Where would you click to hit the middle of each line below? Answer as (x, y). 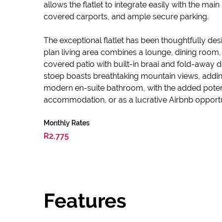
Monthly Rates (67, 123)
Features (85, 200)
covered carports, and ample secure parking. (126, 17)
